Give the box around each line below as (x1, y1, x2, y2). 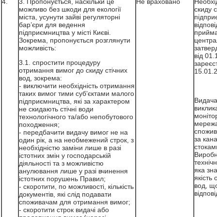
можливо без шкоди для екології (18, 5, 121, 13)
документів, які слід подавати (18, 190, 111, 198)
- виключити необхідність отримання (18, 82, 135, 90)
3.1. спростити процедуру (18, 59, 100, 66)
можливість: (18, 44, 58, 52)
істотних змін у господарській (18, 152, 111, 159)
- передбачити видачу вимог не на (18, 128, 128, 136)
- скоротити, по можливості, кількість (18, 183, 134, 190)
